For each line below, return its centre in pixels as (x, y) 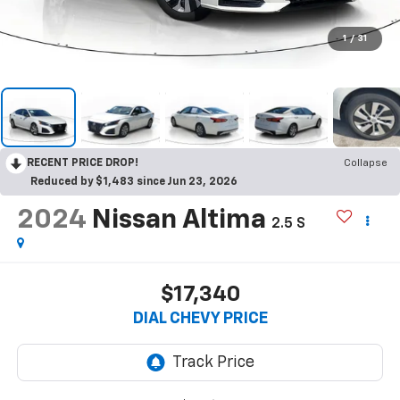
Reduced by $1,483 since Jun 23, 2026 (134, 182)
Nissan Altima (179, 220)
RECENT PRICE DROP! (83, 163)
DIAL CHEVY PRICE (200, 319)
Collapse (366, 163)
